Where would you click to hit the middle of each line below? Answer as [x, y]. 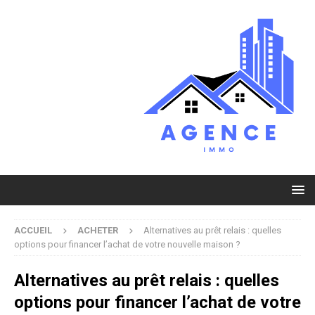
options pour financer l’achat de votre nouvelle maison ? [127, 244]
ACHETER [98, 230]
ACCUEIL [33, 230]
